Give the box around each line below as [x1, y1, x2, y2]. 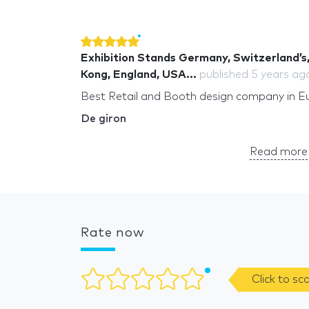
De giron [81, 112, 126, 124]
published [199, 68, 251, 80]
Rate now [81, 226, 145, 239]
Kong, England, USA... [81, 68, 197, 80]
